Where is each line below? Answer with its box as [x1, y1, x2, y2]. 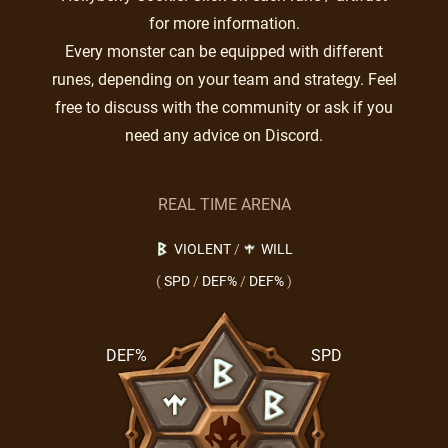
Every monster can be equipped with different [65, 42, 383, 61]
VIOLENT [173, 241, 231, 257]
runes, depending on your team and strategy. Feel [51, 70, 397, 89]
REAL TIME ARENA [157, 195, 291, 214]
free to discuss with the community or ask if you [55, 98, 393, 117]
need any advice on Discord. [125, 126, 323, 145]
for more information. [148, 14, 300, 33]
